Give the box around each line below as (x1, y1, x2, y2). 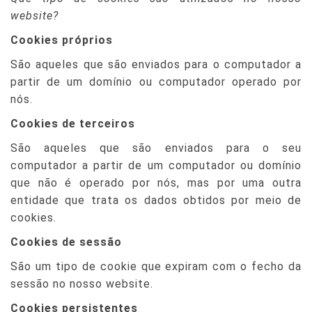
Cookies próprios (10, 33, 113, 47)
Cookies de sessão (10, 235, 122, 249)
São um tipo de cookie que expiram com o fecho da (10, 260, 302, 273)
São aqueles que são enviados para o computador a (10, 58, 302, 71)
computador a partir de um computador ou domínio (10, 159, 302, 172)
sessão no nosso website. (10, 277, 153, 290)
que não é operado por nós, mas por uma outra (10, 176, 302, 189)
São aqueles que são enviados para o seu (10, 141, 302, 155)
